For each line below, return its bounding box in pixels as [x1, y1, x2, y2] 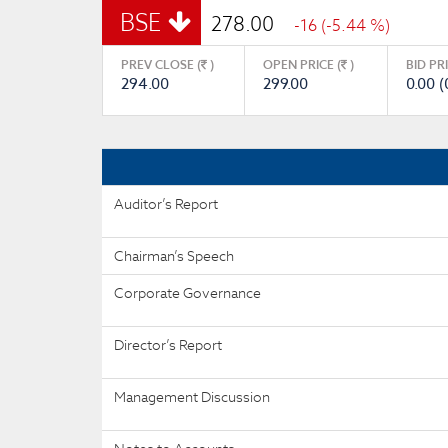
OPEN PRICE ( [263, 57, 342, 72]
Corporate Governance [114, 284, 261, 302]
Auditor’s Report [114, 195, 218, 213]
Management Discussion [114, 388, 270, 406]
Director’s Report [114, 336, 222, 354]
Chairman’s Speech [114, 247, 234, 265]
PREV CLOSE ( [121, 57, 201, 72]
